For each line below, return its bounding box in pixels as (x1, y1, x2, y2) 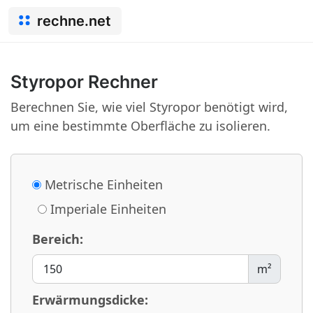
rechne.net (37, 13, 111, 29)
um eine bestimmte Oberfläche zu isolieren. (10, 117, 270, 134)
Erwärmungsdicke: (32, 291, 148, 308)
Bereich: (32, 231, 83, 247)
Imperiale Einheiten (47, 201, 166, 217)
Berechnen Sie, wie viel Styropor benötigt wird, (10, 99, 288, 115)
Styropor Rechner (10, 71, 158, 92)
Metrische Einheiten (41, 176, 163, 193)
